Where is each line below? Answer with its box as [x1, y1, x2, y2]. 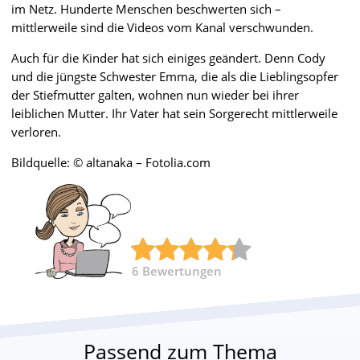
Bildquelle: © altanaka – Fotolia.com [11, 153, 211, 170]
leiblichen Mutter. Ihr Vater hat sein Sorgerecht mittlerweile [11, 104, 337, 121]
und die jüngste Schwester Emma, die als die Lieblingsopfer [11, 67, 338, 84]
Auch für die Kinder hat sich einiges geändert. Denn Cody [11, 49, 325, 66]
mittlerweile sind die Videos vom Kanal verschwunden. [11, 18, 313, 35]
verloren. [11, 123, 61, 140]
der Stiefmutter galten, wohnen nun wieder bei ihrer [11, 86, 299, 103]
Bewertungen [142, 262, 222, 279]
